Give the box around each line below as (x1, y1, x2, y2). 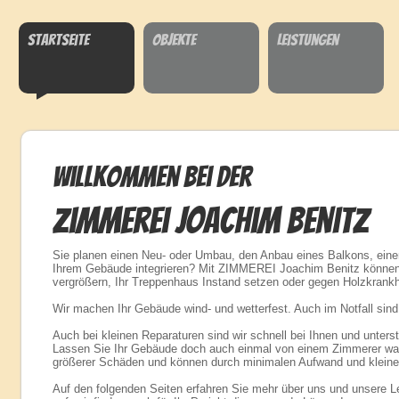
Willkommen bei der (53, 162, 251, 192)
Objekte (152, 31, 196, 48)
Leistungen (277, 31, 338, 48)
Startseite (28, 31, 89, 48)
